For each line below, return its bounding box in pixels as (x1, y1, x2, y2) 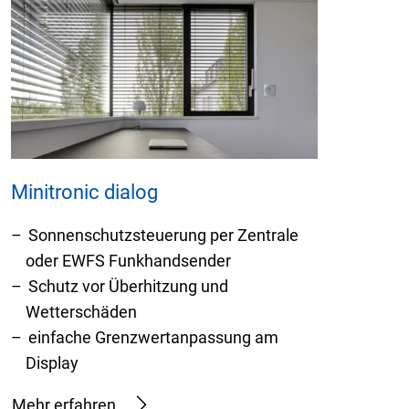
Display (26, 352, 79, 372)
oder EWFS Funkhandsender (26, 250, 231, 270)
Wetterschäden (26, 301, 137, 321)
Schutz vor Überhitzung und (28, 276, 228, 296)
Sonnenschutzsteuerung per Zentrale (28, 225, 299, 245)
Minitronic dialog (11, 180, 158, 204)
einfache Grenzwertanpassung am (28, 327, 278, 347)
